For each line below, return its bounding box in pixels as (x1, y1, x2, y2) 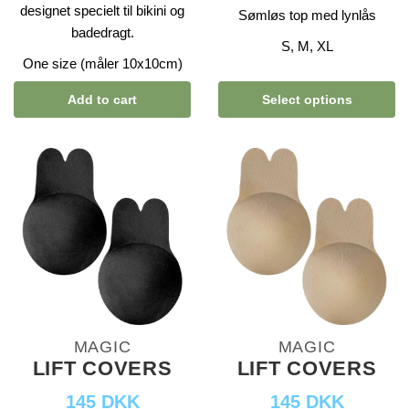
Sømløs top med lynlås (237, 7, 376, 24)
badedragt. (70, 25, 134, 41)
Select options (261, 91, 352, 107)
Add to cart (68, 91, 137, 107)
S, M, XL (280, 38, 333, 55)
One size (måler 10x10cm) (22, 56, 183, 72)
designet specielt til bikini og (20, 3, 184, 19)
